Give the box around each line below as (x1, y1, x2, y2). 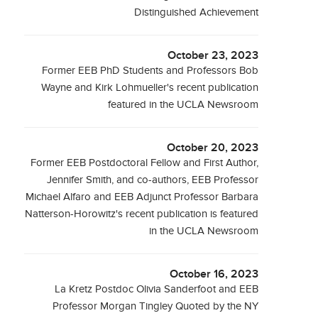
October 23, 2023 (168, 49, 259, 62)
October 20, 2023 (167, 141, 259, 155)
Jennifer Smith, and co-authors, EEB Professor (47, 174, 259, 186)
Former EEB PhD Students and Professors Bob (42, 65, 259, 77)
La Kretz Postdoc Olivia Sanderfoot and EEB (55, 283, 259, 295)
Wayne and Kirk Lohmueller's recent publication (41, 82, 259, 94)
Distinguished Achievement (134, 6, 259, 18)
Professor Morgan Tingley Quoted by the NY (53, 300, 259, 312)
